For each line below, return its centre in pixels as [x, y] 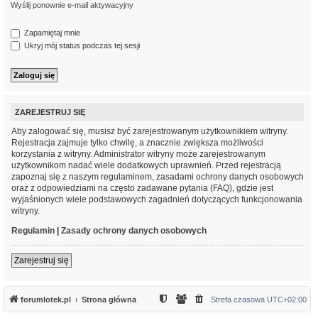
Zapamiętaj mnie [51, 33]
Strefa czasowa [239, 299]
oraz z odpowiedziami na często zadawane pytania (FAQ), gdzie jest [142, 188]
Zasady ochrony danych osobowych [134, 230]
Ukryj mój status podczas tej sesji [81, 45]
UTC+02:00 [287, 299]
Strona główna [109, 299]
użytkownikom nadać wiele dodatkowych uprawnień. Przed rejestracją [146, 165]
